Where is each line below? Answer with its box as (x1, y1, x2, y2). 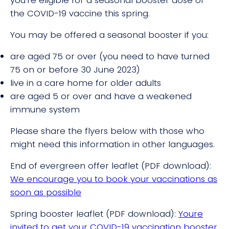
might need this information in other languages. (10, 138, 215, 150)
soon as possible (10, 186, 81, 198)
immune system (10, 103, 80, 116)
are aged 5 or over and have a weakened (10, 89, 192, 102)
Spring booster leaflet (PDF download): (10, 207, 178, 220)
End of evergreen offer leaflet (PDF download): (10, 159, 211, 172)
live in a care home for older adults (10, 76, 161, 89)
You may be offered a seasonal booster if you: (10, 28, 209, 41)
